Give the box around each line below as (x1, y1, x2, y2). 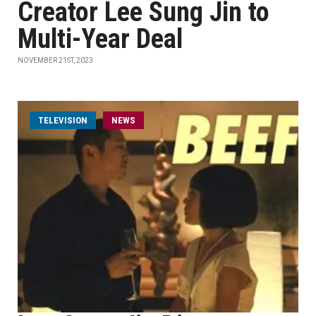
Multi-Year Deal (18, 23, 183, 54)
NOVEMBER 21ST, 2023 (18, 56, 93, 64)
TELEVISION (38, 115, 87, 126)
